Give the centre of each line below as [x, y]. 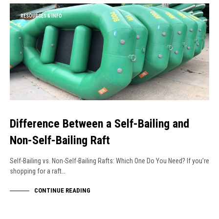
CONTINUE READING [62, 190]
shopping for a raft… [38, 171]
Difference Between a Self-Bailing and [99, 123]
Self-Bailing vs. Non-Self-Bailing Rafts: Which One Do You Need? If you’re [109, 161]
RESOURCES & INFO [41, 16]
